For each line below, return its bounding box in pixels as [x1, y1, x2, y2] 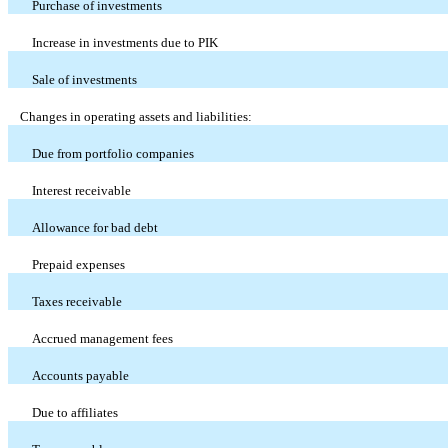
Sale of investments [32, 71, 137, 87]
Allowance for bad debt [32, 219, 158, 235]
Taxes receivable [32, 293, 122, 309]
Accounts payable [32, 367, 129, 383]
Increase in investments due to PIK [32, 34, 218, 50]
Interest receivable [32, 182, 131, 198]
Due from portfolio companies [32, 145, 194, 161]
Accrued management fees [32, 330, 173, 346]
